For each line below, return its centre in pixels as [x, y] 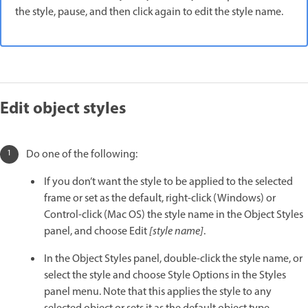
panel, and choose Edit [97, 231]
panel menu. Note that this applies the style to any [158, 292]
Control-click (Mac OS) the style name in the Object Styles [174, 215]
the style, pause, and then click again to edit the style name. [149, 12]
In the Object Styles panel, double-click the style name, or [173, 259]
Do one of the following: [82, 154]
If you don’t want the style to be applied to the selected [168, 182]
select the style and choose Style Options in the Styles [165, 275]
